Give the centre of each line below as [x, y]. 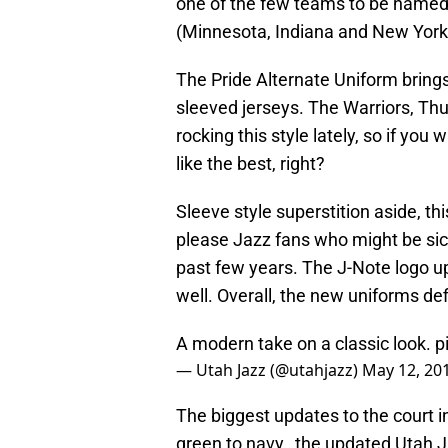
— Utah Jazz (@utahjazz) [269, 370]
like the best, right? [250, 164]
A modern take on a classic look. [305, 344]
